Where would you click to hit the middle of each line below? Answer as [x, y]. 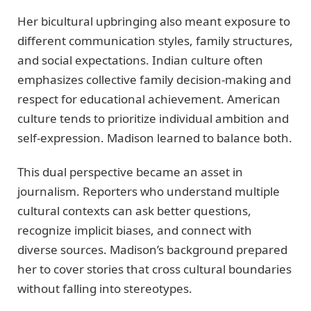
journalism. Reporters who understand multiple [149, 191]
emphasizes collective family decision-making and [154, 80]
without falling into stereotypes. [105, 288]
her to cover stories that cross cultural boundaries [154, 269]
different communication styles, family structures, [155, 41]
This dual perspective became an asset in [130, 171]
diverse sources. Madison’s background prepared [152, 249]
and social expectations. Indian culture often [140, 60]
